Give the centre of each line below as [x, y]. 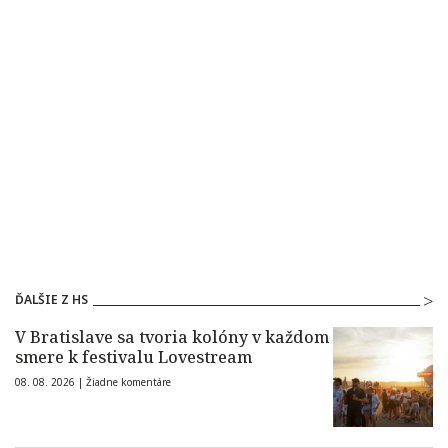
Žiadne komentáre [128, 382]
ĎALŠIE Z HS [51, 300]
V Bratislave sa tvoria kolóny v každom [172, 337]
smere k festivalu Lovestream [133, 357]
